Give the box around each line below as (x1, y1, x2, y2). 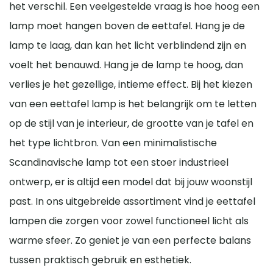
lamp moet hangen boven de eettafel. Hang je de (9, 18, 245, 33)
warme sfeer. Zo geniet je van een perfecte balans (9, 233, 251, 247)
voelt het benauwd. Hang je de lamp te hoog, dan (9, 57, 243, 72)
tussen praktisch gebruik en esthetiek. (9, 252, 191, 267)
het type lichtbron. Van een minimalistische (9, 135, 217, 150)
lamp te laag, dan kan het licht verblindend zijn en (9, 38, 246, 52)
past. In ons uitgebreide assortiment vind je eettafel (9, 194, 255, 208)
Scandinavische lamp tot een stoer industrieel (9, 155, 229, 169)
